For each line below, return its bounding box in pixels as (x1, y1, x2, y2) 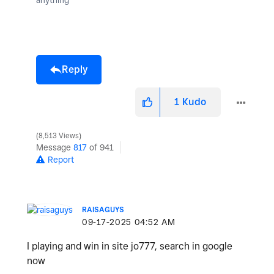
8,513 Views (37, 131, 81, 140)
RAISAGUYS (82, 204, 124, 214)
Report (48, 154, 74, 165)
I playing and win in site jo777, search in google (27, 240, 232, 252)
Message (36, 142, 73, 152)
